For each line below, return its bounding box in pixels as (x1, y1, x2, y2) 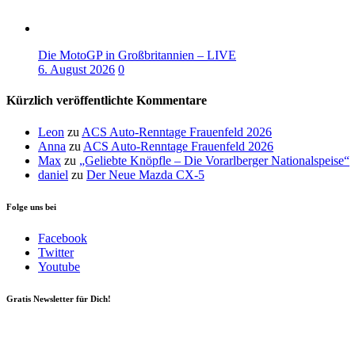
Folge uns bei (6, 201, 56, 212)
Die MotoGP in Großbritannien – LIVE (38, 48, 236, 63)
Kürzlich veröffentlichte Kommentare (6, 94, 207, 108)
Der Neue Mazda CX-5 (86, 167, 204, 181)
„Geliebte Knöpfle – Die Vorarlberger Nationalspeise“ (79, 153, 349, 167)
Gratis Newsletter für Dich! (6, 293, 111, 303)
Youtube (38, 259, 80, 273)
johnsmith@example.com (208, 323, 335, 338)
